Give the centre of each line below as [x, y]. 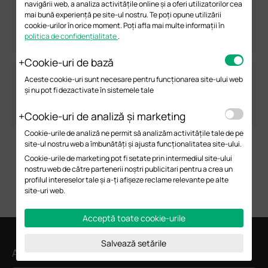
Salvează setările [134, 243]
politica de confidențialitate [71, 36]
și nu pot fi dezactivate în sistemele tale [89, 90]
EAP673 [71, 41]
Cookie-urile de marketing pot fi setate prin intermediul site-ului [128, 159]
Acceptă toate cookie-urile [134, 218]
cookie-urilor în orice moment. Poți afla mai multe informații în [124, 26]
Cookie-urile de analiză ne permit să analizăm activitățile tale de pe [134, 133]
